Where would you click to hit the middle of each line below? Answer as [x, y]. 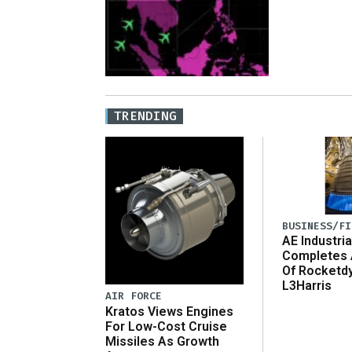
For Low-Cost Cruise [166, 326]
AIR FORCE [134, 296]
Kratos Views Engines [169, 311]
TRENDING [145, 115]
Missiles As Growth [162, 341]
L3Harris [307, 286]
